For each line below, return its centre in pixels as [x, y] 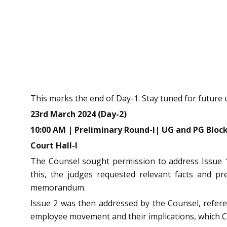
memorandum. [58, 188]
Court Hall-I [54, 146]
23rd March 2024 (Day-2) [79, 114]
